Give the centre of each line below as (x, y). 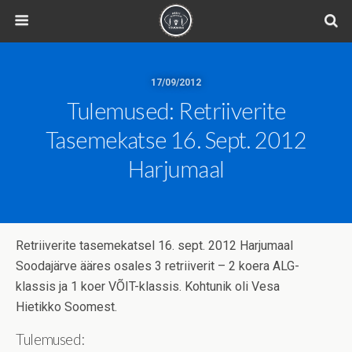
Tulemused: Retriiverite (176, 111)
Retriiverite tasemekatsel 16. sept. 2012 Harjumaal (154, 246)
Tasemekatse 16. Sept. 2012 (176, 140)
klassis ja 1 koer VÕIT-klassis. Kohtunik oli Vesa (148, 286)
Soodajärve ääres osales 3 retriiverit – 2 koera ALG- (158, 266)
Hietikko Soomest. (66, 307)
